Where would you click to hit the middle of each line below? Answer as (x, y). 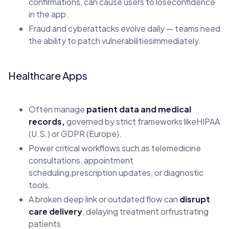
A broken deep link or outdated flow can (104, 199)
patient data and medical (139, 109)
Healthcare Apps (48, 75)
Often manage (58, 109)
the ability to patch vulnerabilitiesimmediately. (115, 40)
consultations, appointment (81, 160)
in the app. (49, 14)
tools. (40, 185)
